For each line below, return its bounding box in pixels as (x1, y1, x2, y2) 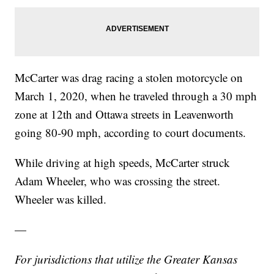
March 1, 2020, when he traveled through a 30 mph (15, 88, 257, 104)
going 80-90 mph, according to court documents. (15, 125, 246, 141)
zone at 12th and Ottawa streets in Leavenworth (15, 106, 234, 122)
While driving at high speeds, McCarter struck (15, 155, 231, 171)
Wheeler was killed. (15, 191, 107, 207)
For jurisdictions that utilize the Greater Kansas (15, 251, 238, 267)
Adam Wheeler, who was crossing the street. (15, 173, 221, 189)
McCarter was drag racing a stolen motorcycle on (15, 70, 243, 86)
